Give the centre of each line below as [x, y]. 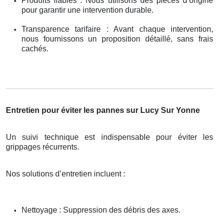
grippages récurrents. [43, 147]
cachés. [35, 48]
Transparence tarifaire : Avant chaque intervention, [117, 29]
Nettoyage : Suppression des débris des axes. [101, 210]
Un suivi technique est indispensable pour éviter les [109, 137]
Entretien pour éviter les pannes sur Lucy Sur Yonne [103, 110]
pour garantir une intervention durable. [88, 10]
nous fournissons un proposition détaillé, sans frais [117, 39]
